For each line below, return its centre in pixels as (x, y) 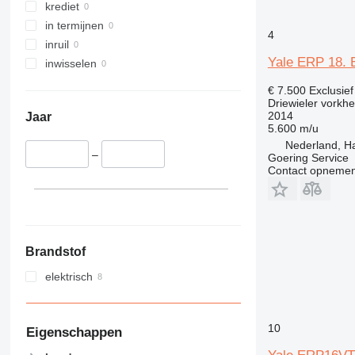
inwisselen (71, 64)
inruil (57, 45)
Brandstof (55, 251)
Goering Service (308, 157)
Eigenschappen (74, 332)
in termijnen (74, 26)
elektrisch (69, 276)
